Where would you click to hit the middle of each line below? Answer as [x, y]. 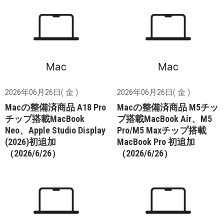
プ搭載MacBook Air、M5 [164, 118]
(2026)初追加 [30, 141]
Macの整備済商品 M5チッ [168, 107]
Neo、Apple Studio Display [55, 130]
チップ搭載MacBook [45, 118]
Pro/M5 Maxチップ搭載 [162, 130]
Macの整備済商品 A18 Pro [55, 107]
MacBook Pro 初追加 [156, 141]
